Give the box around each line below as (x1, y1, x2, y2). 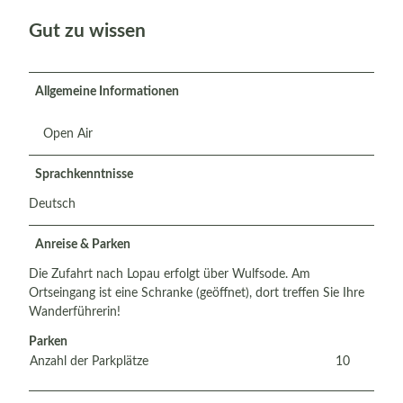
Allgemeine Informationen (35, 85, 179, 98)
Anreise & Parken (35, 237, 130, 251)
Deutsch (29, 197, 76, 210)
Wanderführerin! (29, 305, 121, 318)
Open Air (43, 127, 93, 140)
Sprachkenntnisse (35, 167, 133, 181)
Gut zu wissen (29, 22, 146, 41)
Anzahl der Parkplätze (30, 354, 148, 368)
